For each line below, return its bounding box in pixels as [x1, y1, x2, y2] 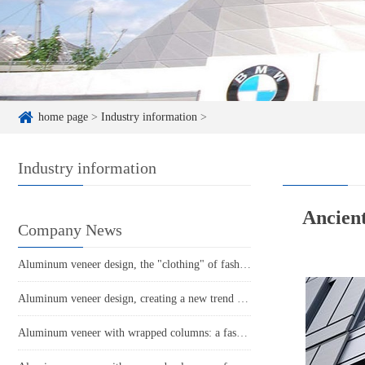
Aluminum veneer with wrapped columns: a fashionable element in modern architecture [236, 327, 248, 340]
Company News [18, 221, 122, 240]
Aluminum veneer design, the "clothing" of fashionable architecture [240, 258, 251, 271]
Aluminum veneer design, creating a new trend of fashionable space [237, 292, 248, 306]
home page [38, 111, 88, 124]
